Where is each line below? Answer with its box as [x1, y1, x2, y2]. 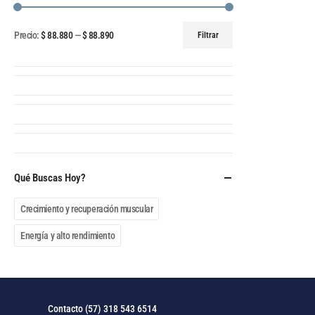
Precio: [14, 30, 41, 41]
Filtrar [197, 30, 219, 41]
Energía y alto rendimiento [20, 230, 115, 242]
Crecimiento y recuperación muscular [20, 203, 153, 215]
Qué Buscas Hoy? [14, 172, 86, 185]
